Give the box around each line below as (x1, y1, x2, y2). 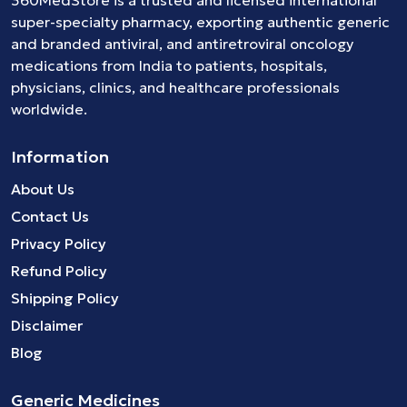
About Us (11, 180, 74, 199)
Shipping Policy (11, 289, 119, 308)
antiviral (104, 35, 159, 54)
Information (11, 146, 109, 168)
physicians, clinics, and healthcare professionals (11, 78, 340, 97)
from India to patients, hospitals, (98, 56, 327, 75)
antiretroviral (196, 35, 286, 54)
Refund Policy (11, 262, 107, 281)
